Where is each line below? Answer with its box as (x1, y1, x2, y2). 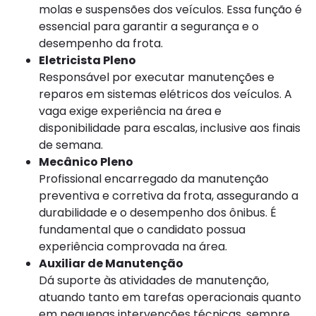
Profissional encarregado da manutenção (39, 171, 269, 188)
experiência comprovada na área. (39, 238, 227, 255)
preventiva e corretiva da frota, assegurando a (39, 188, 298, 205)
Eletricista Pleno (39, 52, 136, 69)
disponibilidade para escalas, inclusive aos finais (39, 120, 300, 137)
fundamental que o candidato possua (39, 221, 245, 238)
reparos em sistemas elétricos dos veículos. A (39, 86, 292, 103)
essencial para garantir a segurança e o (39, 18, 259, 35)
